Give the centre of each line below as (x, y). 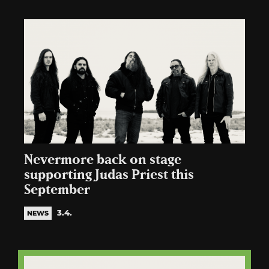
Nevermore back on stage (103, 160)
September (57, 190)
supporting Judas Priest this (109, 175)
